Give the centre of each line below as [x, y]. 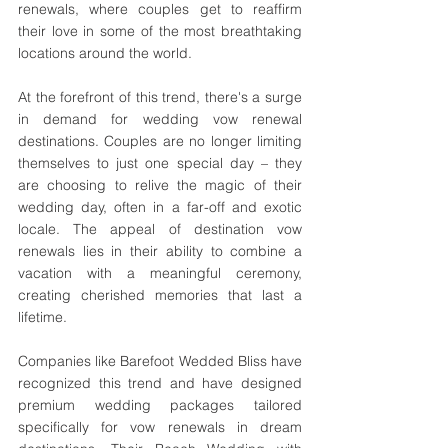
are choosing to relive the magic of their [160, 185]
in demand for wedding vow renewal [160, 119]
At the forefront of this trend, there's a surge [160, 97]
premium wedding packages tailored [160, 405]
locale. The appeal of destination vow [160, 229]
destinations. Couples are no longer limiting [160, 141]
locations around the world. [105, 53]
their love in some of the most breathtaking [160, 31]
